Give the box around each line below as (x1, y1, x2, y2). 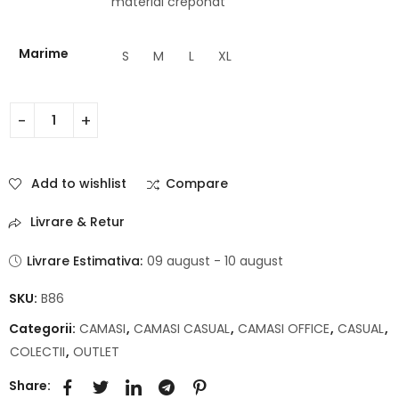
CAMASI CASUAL (134, 319, 230, 338)
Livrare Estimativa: (27, 251, 143, 270)
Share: (9, 377, 51, 395)
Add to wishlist (31, 175, 126, 193)
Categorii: (9, 319, 78, 338)
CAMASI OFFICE (238, 319, 330, 338)
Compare (166, 175, 229, 193)
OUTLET (73, 342, 119, 361)
